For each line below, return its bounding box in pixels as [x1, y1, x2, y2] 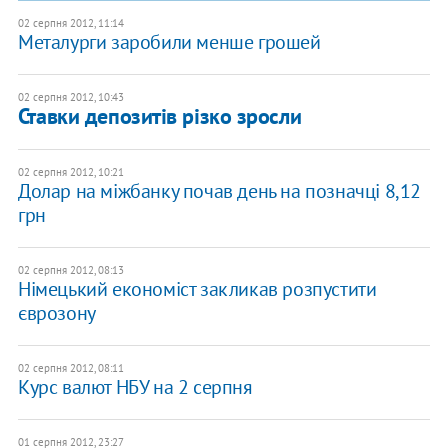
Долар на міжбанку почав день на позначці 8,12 [17, 178, 421, 205]
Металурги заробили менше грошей [17, 29, 321, 56]
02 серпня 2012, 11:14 [17, 16, 124, 31]
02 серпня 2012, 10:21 [17, 165, 124, 180]
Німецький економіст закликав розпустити [17, 276, 377, 303]
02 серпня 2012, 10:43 [17, 90, 124, 105]
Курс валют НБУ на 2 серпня [17, 374, 253, 401]
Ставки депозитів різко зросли [17, 102, 302, 131]
